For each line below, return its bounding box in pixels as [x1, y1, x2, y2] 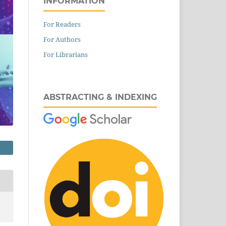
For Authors [43, 34, 81, 44]
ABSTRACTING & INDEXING [43, 92, 157, 102]
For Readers [43, 19, 81, 29]
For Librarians [43, 49, 88, 59]
